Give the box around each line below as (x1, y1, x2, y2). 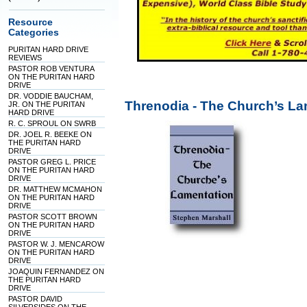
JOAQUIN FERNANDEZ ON (8, 267, 105, 275)
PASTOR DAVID (8, 295, 63, 303)
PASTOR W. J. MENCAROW (8, 240, 105, 248)
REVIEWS (8, 53, 42, 62)
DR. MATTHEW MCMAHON (8, 185, 103, 193)
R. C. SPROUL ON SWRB (8, 119, 97, 127)
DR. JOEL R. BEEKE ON (8, 130, 93, 138)
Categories (8, 27, 60, 38)
